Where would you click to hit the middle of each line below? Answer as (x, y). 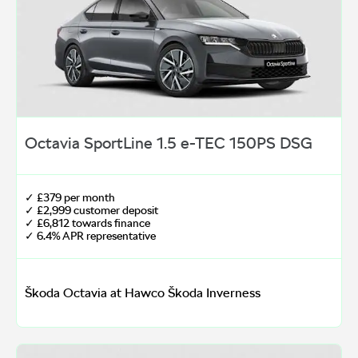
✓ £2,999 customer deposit (91, 211)
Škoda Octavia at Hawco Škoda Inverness (143, 293)
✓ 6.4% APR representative (90, 236)
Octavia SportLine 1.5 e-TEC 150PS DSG (169, 143)
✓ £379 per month (70, 198)
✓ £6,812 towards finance (88, 223)
